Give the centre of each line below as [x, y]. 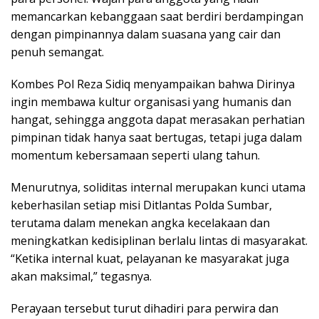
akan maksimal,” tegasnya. [81, 276]
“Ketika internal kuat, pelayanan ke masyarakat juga [150, 258]
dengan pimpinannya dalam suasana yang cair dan [146, 34]
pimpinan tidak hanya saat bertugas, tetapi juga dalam [156, 137]
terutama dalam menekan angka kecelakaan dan [140, 223]
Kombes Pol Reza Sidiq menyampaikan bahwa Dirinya [153, 84]
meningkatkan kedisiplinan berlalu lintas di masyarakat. [159, 240]
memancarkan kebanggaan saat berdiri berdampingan [157, 16]
